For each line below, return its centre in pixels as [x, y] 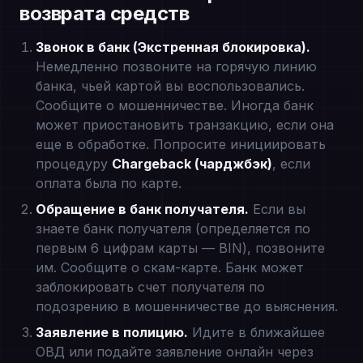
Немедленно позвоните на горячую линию [176, 66]
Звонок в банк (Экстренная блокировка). [173, 47]
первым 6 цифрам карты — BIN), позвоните [180, 248]
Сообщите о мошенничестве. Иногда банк [175, 105]
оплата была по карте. [109, 183]
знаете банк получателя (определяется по [173, 228]
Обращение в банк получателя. [142, 209]
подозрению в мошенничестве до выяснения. [187, 306]
